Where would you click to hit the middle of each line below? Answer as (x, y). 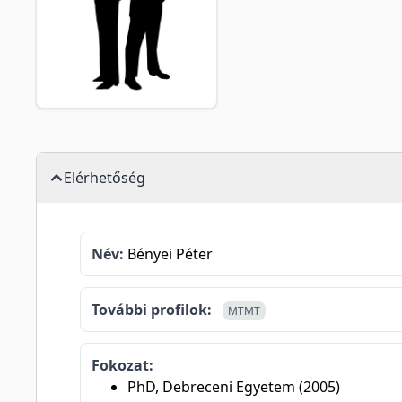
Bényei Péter (168, 254)
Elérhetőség (105, 178)
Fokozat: (122, 365)
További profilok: (152, 310)
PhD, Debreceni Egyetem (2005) (234, 387)
